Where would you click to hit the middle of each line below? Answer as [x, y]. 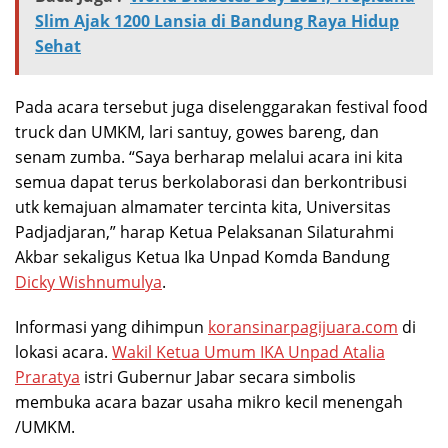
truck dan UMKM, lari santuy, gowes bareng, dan [197, 132]
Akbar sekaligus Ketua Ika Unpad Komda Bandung [202, 257]
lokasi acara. [63, 352]
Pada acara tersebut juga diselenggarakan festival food [221, 107]
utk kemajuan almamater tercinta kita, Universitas [203, 207]
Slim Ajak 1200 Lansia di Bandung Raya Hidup [217, 21]
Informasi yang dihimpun [111, 327]
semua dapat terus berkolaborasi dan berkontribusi [211, 182]
